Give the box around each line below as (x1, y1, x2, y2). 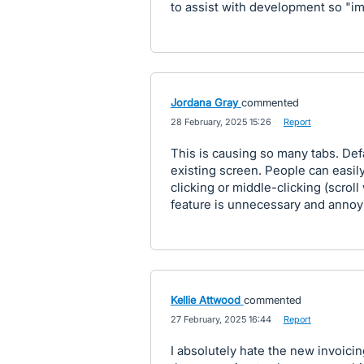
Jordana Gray (170, 96, 238, 109)
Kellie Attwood (170, 293, 240, 306)
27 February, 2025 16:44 (170, 314, 271, 325)
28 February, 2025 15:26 (170, 116, 271, 128)
